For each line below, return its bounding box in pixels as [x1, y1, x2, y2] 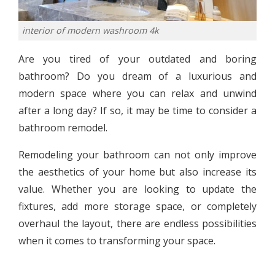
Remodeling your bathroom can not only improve [18, 147, 257, 161]
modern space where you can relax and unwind [18, 86, 257, 100]
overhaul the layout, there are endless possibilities [18, 216, 257, 230]
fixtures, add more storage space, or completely [18, 199, 257, 213]
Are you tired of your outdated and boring [18, 52, 257, 66]
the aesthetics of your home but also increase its [18, 165, 257, 179]
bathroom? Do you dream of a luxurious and [18, 69, 257, 83]
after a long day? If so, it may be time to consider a [18, 103, 257, 117]
